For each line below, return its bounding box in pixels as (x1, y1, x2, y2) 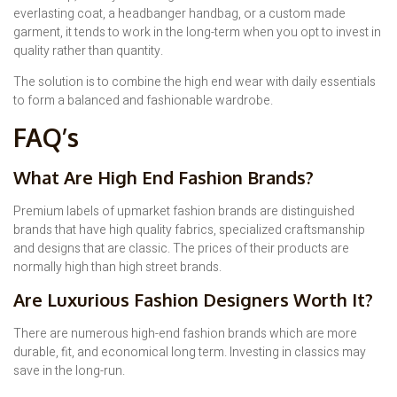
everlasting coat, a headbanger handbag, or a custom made (13, 4, 346, 23)
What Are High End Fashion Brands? (13, 165, 314, 189)
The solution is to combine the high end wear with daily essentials (13, 73, 376, 92)
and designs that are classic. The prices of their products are (13, 238, 349, 258)
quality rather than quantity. (13, 41, 163, 60)
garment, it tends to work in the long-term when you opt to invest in (13, 22, 381, 42)
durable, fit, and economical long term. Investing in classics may (13, 343, 366, 362)
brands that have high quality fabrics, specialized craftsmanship (13, 220, 365, 239)
